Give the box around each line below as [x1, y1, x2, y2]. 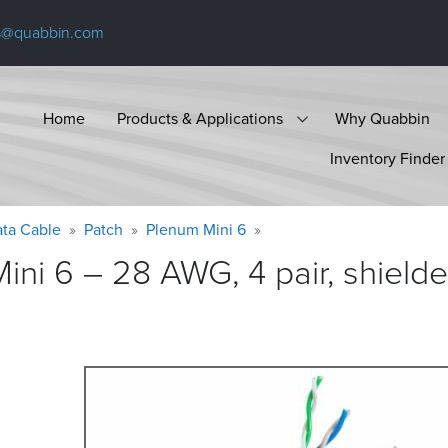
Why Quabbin [335, 106, 430, 130]
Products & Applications [117, 106, 283, 130]
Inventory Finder [330, 146, 445, 170]
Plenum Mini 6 [146, 218, 246, 241]
